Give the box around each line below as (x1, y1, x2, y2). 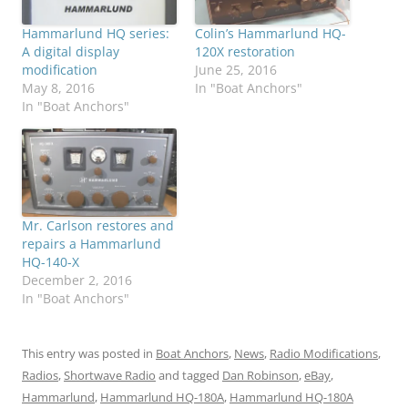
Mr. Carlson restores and (22, 217, 174, 235)
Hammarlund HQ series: (22, 25, 169, 43)
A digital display (22, 43, 119, 61)
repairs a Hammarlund (22, 235, 161, 253)
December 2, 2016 (22, 271, 132, 290)
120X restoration (195, 43, 295, 61)
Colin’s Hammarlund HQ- (195, 25, 346, 43)
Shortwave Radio (64, 367, 156, 384)
